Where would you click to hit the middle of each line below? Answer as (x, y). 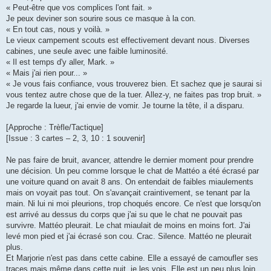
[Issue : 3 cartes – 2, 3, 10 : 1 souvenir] (76, 138)
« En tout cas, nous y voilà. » (58, 29)
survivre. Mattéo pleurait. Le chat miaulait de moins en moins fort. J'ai (128, 225)
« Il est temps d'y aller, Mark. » (60, 62)
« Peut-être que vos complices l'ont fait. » (79, 7)
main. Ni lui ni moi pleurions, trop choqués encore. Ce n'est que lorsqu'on (133, 203)
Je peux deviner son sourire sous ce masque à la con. (101, 18)
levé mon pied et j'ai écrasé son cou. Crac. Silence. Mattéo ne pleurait (129, 236)
